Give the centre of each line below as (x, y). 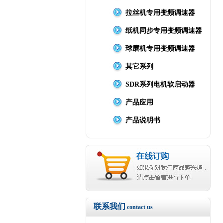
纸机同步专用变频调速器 (164, 31)
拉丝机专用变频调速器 (160, 13)
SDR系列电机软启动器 (160, 84)
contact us (140, 207)
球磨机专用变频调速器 (160, 49)
